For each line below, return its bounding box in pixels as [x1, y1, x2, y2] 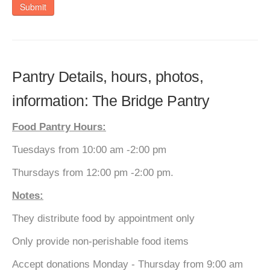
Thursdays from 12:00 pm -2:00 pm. [12, 167, 174, 178]
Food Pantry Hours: [12, 121, 106, 133]
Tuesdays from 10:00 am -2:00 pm [12, 144, 166, 155]
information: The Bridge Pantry [12, 92, 209, 109]
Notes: [12, 190, 43, 201]
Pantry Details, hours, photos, [12, 68, 203, 85]
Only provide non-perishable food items [12, 236, 189, 247]
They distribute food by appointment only [12, 213, 195, 224]
